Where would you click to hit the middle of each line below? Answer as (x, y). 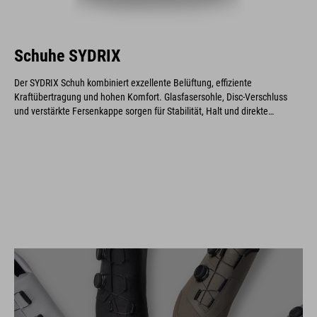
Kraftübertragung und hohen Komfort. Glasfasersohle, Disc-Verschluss (151, 97)
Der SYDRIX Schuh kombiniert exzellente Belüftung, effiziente (133, 82)
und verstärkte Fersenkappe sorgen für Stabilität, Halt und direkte (141, 111)
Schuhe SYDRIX (67, 56)
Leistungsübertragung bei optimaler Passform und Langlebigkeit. (142, 125)
